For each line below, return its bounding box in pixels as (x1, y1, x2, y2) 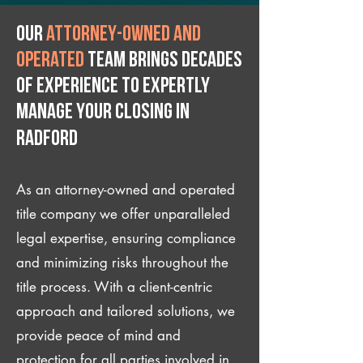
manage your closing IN (16, 102, 190, 124)
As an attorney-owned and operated (16, 181, 235, 199)
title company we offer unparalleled (16, 205, 230, 223)
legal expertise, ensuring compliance (16, 229, 236, 247)
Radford (16, 129, 78, 151)
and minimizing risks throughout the (16, 254, 228, 271)
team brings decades (84, 50, 242, 72)
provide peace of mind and (16, 327, 181, 344)
